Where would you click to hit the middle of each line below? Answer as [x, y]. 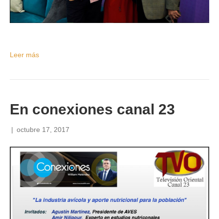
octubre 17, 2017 [43, 129]
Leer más [24, 55]
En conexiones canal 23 [92, 109]
